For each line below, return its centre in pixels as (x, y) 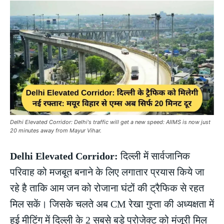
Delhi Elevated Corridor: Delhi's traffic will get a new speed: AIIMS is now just (110, 122)
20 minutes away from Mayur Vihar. (56, 131)
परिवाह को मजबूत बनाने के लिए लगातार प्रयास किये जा (107, 172)
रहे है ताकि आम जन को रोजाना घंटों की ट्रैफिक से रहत (107, 188)
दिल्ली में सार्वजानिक (154, 156)
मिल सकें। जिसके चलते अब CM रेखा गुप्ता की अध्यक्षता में (112, 204)
